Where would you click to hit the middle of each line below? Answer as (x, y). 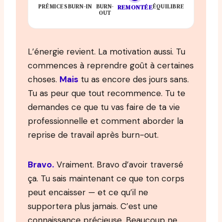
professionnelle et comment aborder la (106, 121)
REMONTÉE (135, 7)
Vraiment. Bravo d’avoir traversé (119, 165)
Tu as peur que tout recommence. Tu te (107, 93)
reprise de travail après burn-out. (93, 135)
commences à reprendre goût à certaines (111, 65)
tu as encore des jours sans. (134, 79)
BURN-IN (80, 6)
